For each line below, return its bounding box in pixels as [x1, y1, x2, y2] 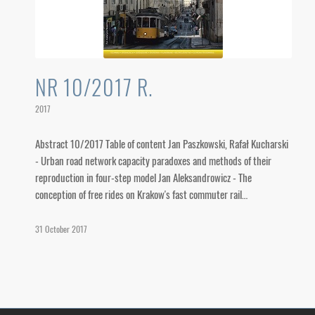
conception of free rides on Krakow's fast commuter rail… [35, 186, 247, 202]
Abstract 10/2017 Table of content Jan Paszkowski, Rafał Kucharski [35, 136, 288, 151]
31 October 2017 [35, 223, 87, 236]
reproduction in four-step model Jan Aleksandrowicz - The [35, 169, 252, 185]
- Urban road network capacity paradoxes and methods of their [35, 153, 271, 168]
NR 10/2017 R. [35, 71, 153, 103]
